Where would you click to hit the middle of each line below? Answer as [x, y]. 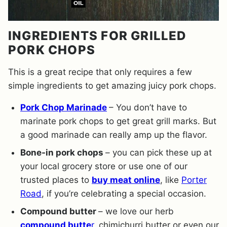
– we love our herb [136, 211]
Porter [194, 180]
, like [171, 180]
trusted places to [56, 180]
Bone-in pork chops [63, 152]
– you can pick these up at [159, 152]
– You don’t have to [148, 107]
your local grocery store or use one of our [104, 166]
